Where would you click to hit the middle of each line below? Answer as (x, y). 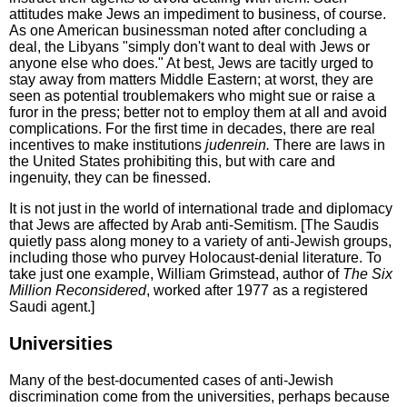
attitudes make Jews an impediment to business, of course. (198, 15)
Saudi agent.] (52, 307)
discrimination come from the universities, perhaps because (199, 397)
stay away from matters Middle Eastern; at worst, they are (191, 80)
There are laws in (328, 145)
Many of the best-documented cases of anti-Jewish (171, 381)
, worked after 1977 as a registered (257, 291)
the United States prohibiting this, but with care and (172, 162)
